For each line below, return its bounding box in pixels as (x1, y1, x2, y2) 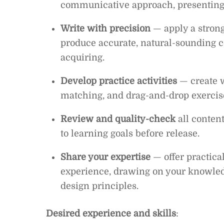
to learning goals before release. (60, 128, 199, 139)
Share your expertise (60, 152, 150, 162)
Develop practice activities (60, 76, 177, 86)
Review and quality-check (60, 114, 175, 124)
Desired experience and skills (46, 208, 176, 218)
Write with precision (60, 23, 150, 34)
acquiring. (60, 52, 104, 63)
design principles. (60, 181, 138, 191)
